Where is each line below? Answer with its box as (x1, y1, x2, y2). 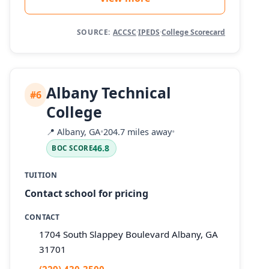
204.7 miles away (103, 125, 172, 138)
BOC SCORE (52, 144, 93, 153)
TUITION (25, 170, 58, 181)
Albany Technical (46, 82, 172, 103)
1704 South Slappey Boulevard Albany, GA (39, 228, 218, 241)
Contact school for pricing (25, 186, 148, 200)
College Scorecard (162, 27, 225, 38)
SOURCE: (76, 27, 110, 38)
